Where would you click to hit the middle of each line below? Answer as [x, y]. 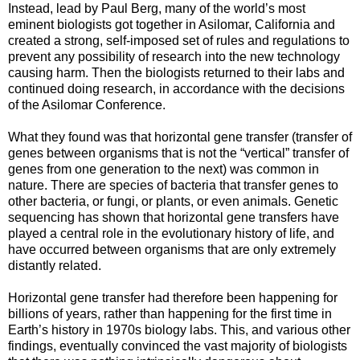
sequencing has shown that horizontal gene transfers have [174, 217]
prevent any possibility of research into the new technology [174, 56]
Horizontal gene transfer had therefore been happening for [173, 297]
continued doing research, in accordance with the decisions [176, 88]
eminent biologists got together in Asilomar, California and [172, 24]
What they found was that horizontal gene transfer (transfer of [180, 137]
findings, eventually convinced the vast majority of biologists [178, 346]
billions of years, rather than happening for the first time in [170, 313]
